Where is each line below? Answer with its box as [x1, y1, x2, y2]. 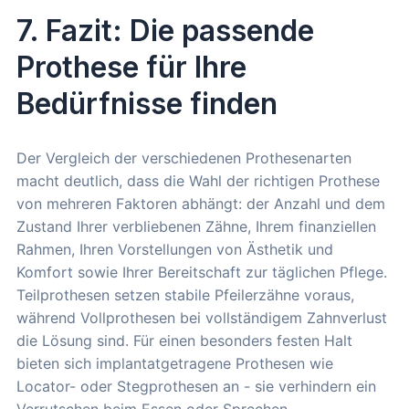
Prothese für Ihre [16, 49, 246, 86]
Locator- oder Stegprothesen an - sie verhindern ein [16, 377, 376, 396]
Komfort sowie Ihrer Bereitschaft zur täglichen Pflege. [16, 263, 387, 282]
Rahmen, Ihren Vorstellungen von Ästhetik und [16, 240, 333, 259]
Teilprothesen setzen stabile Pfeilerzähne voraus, [16, 286, 354, 305]
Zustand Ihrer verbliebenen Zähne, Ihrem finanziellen [16, 217, 376, 236]
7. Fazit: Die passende [16, 13, 314, 49]
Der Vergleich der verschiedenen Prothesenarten [16, 149, 351, 168]
